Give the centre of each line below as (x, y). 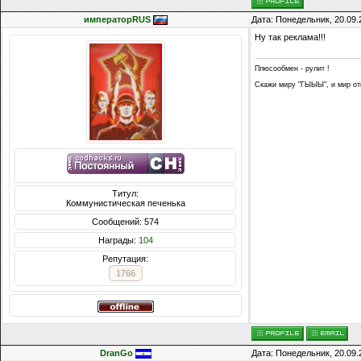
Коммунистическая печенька (125, 203)
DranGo (116, 353)
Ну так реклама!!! (290, 37)
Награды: (118, 241)
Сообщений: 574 (125, 222)
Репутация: (125, 259)
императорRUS (117, 20)
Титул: (125, 194)
